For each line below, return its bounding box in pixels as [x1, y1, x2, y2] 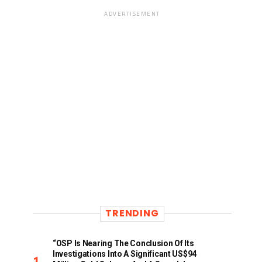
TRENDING [105, 206, 159, 220]
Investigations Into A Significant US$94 [53, 249, 197, 258]
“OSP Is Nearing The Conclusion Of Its [53, 239, 194, 248]
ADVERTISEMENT [104, 9, 160, 18]
